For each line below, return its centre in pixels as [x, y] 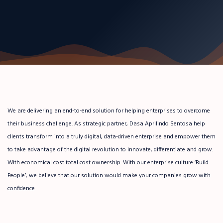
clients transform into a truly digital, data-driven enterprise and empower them [111, 137]
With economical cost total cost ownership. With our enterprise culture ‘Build [108, 163]
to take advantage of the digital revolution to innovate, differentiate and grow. [110, 150]
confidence [21, 189]
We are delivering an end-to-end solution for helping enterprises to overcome [109, 111]
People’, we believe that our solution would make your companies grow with [109, 176]
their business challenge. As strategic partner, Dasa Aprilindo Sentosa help [106, 124]
